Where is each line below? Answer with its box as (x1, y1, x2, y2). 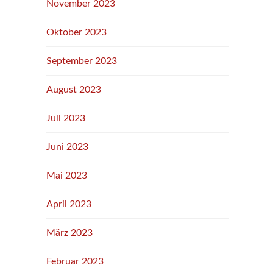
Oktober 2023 (46, 27, 107, 37)
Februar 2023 (46, 257, 104, 266)
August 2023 (46, 85, 101, 94)
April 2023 (46, 199, 91, 209)
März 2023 (46, 228, 93, 238)
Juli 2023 (46, 113, 85, 123)
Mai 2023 (46, 171, 87, 180)
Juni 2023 (46, 142, 88, 152)
